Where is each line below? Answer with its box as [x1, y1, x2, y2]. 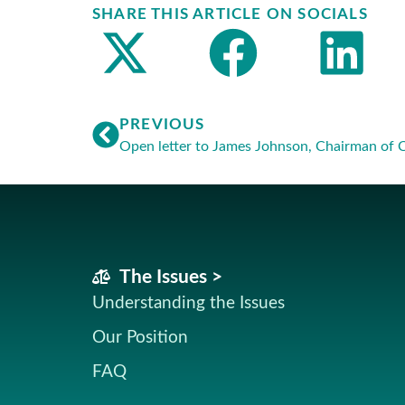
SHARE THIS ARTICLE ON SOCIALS [92, 6, 368, 23]
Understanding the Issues [92, 294, 285, 312]
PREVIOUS [119, 116, 205, 132]
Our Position [92, 328, 188, 346]
